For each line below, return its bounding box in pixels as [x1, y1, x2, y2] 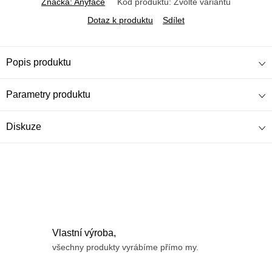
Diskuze [6, 121, 41, 132]
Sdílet [163, 15, 185, 25]
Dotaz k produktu [87, 15, 153, 25]
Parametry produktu [6, 89, 90, 100]
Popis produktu [6, 56, 71, 67]
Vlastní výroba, [52, 227, 116, 238]
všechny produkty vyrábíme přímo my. [52, 242, 199, 252]
